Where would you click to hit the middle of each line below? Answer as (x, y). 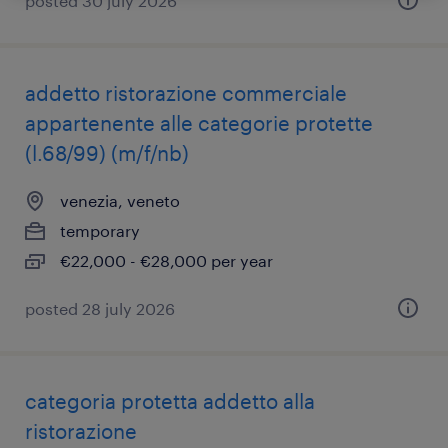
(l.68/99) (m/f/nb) (107, 153)
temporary (100, 230)
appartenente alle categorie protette (199, 123)
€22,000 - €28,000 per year (166, 260)
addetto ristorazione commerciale (186, 93)
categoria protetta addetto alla (170, 401)
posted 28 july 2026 (100, 308)
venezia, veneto (120, 200)
